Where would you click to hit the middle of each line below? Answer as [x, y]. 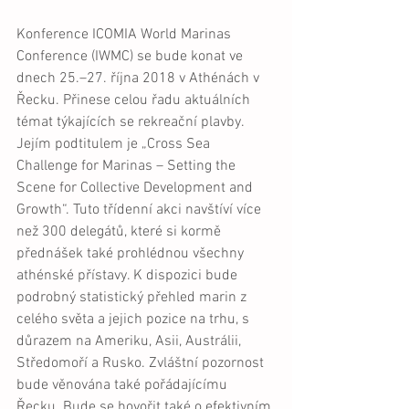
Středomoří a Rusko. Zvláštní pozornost [142, 363]
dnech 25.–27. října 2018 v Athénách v [140, 78]
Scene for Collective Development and [136, 188]
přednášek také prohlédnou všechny [132, 253]
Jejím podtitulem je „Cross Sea [115, 144]
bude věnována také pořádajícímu [124, 385]
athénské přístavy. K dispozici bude [129, 275]
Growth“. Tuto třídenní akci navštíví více [141, 210]
